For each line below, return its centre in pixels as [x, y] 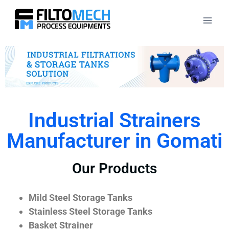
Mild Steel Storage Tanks [81, 197]
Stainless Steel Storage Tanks [90, 211]
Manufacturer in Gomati [114, 141]
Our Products [114, 168]
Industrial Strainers [114, 120]
